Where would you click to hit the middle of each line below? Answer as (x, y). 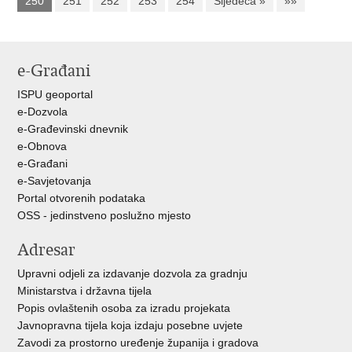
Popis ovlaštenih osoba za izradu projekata (124, 308)
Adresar (47, 250)
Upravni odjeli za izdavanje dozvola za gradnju (133, 273)
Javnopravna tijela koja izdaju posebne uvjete (130, 325)
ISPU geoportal (55, 94)
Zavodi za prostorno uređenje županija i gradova (138, 343)
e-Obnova (42, 146)
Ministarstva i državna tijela (85, 291)
